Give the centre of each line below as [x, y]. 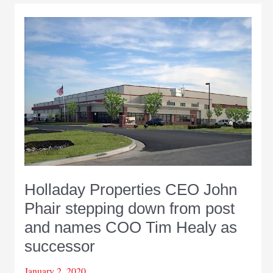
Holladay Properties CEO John [130, 189]
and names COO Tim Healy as [130, 227]
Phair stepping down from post [129, 208]
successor [59, 246]
